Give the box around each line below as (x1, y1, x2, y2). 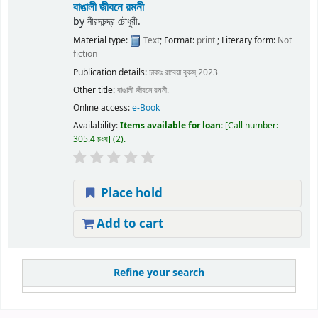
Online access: (72, 101, 132, 114)
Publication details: (72, 65, 149, 79)
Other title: (72, 83, 117, 97)
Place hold (97, 185, 163, 203)
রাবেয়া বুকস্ (164, 65, 196, 79)
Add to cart (93, 215, 163, 234)
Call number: (227, 119, 278, 132)
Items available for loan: (119, 119, 225, 132)
